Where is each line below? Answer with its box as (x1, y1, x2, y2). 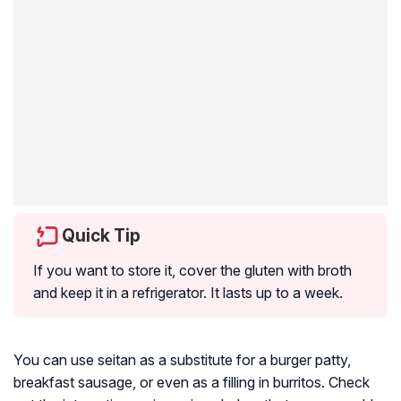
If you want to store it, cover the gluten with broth (33, 261, 352, 280)
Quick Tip (62, 225, 141, 247)
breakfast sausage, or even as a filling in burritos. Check (13, 373, 370, 392)
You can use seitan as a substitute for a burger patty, (13, 351, 351, 370)
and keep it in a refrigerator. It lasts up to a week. (33, 284, 343, 303)
